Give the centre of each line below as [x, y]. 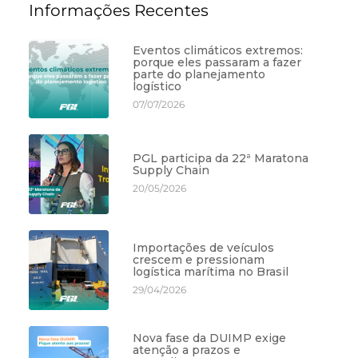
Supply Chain [171, 170]
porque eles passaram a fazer [217, 62]
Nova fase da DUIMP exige [210, 338]
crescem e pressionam [199, 260]
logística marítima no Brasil [211, 272]
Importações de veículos [204, 248]
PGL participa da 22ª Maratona [221, 158]
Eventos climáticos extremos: [218, 50]
